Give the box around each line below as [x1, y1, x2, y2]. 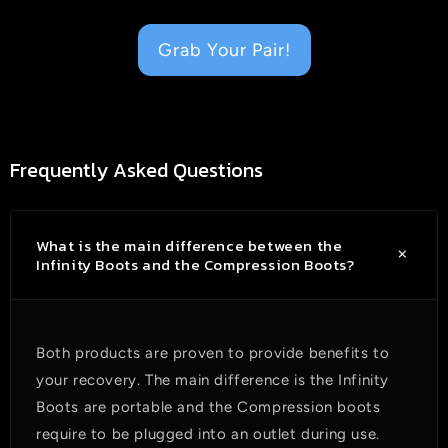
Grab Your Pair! [157, 39, 291, 62]
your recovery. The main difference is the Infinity [36, 371, 390, 390]
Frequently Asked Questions [10, 155, 263, 186]
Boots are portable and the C [36, 398, 249, 417]
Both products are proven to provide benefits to [36, 344, 390, 363]
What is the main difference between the [36, 234, 343, 258]
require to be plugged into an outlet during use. [36, 425, 380, 444]
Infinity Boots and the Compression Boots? [36, 253, 355, 277]
